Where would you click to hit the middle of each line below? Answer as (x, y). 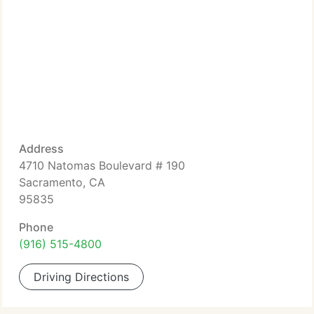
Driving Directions (81, 277)
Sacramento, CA (62, 182)
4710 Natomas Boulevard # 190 (102, 165)
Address (41, 149)
